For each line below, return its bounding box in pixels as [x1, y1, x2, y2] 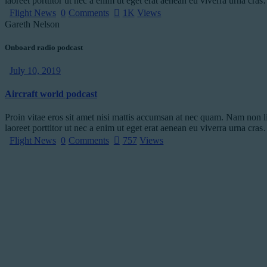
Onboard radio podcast [5, 42, 83, 52]
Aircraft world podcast [5, 89, 97, 100]
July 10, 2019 [10, 65, 61, 76]
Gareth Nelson [5, 18, 60, 29]
